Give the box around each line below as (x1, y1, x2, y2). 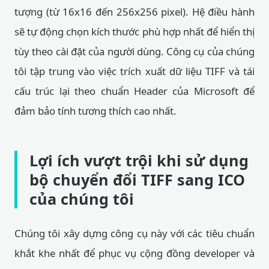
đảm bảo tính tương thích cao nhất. (14, 104, 177, 118)
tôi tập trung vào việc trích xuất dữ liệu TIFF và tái (14, 64, 255, 78)
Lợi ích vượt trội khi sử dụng (29, 150, 249, 171)
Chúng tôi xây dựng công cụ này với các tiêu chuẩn (14, 226, 255, 240)
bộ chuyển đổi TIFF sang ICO (29, 169, 245, 190)
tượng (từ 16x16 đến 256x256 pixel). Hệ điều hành (14, 5, 255, 19)
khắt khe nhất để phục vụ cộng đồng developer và (14, 246, 255, 260)
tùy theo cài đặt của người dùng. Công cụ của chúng (14, 44, 255, 58)
